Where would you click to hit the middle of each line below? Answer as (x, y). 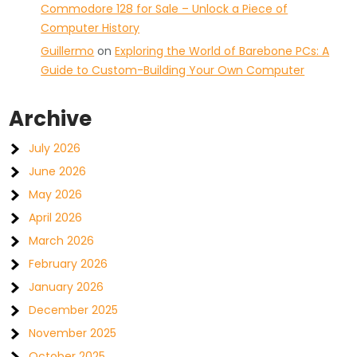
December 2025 (74, 310)
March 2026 (62, 241)
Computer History (90, 28)
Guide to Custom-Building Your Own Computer (173, 70)
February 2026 (69, 264)
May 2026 (56, 194)
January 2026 (67, 287)
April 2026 (56, 218)
